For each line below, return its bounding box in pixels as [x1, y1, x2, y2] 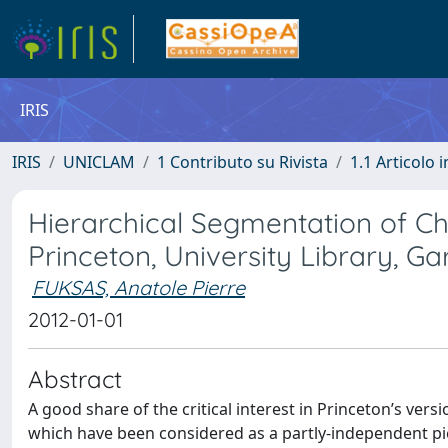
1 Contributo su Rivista [157, 151, 328, 173]
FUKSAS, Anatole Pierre [32, 275, 245, 300]
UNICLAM [63, 151, 135, 173]
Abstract [28, 364, 122, 394]
